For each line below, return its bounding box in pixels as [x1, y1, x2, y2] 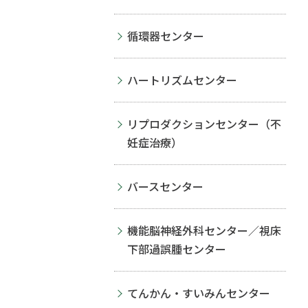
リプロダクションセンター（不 [127, 115, 281, 132]
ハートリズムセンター [127, 71, 237, 88]
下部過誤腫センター [127, 241, 226, 257]
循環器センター [127, 27, 204, 44]
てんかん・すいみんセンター [127, 285, 270, 301]
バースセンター [127, 178, 203, 195]
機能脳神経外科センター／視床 [127, 222, 281, 239]
